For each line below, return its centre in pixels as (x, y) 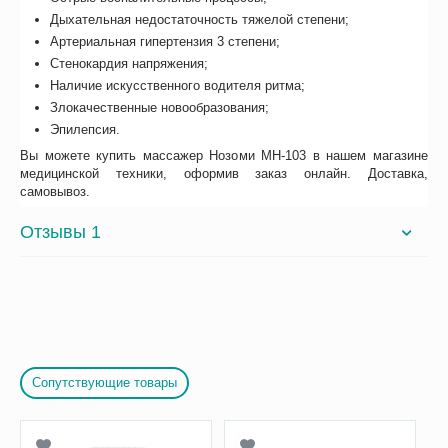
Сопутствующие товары (105, 383)
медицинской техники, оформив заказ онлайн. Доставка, (224, 174)
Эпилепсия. (85, 130)
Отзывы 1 (60, 231)
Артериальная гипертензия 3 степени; (165, 42)
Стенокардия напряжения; (129, 64)
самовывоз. (55, 192)
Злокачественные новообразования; (160, 108)
